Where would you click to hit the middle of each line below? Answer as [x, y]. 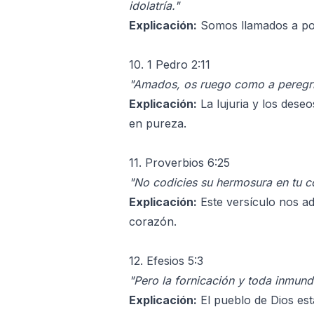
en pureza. [158, 123]
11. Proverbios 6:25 [179, 162]
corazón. [153, 221]
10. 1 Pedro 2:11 [170, 64]
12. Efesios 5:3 [166, 260]
